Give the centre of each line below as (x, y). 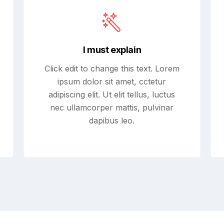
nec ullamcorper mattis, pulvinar (112, 107)
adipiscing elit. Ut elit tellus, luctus (112, 94)
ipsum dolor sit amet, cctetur (112, 81)
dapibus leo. (112, 120)
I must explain (112, 50)
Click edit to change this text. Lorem (112, 68)
